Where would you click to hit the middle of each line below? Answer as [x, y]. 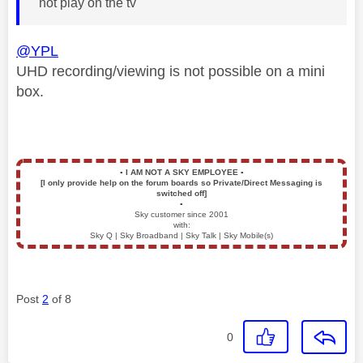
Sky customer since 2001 [181, 214]
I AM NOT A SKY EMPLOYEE [181, 172]
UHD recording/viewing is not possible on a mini [171, 71]
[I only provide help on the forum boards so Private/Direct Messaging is [181, 182]
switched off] [181, 193]
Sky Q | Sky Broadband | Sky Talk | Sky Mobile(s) [181, 235]
